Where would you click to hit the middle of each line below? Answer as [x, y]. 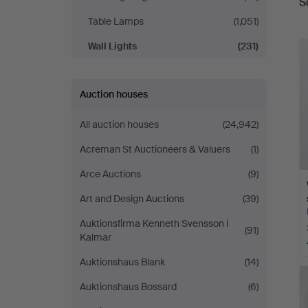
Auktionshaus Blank [122, 262]
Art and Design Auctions [132, 199]
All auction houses [119, 124]
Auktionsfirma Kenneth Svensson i [154, 223]
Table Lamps [116, 21]
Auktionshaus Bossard [128, 287]
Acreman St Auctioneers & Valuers [155, 149]
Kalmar [96, 237]
